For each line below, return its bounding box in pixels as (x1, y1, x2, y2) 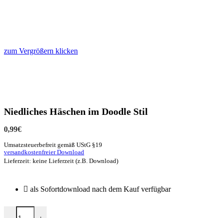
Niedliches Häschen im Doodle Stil (4, 106, 148, 117)
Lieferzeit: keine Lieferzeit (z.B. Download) (4, 157, 118, 165)
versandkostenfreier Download (4, 149, 84, 156)
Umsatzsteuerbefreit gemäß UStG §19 (4, 142, 102, 149)
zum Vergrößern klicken (4, 47, 78, 55)
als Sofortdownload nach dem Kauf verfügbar (30, 185, 171, 194)
